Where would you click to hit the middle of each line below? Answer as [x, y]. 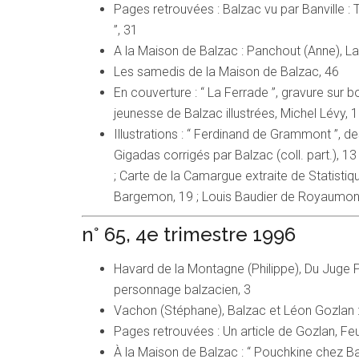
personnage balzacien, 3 [182, 290]
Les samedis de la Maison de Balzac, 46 [226, 72]
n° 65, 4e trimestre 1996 [189, 235]
